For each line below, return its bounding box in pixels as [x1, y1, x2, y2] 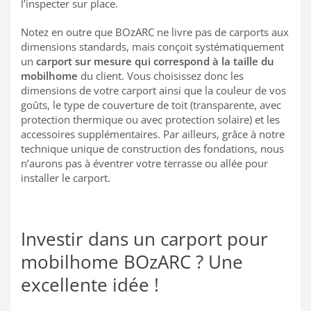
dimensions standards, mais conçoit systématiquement [21, 39, 284, 53]
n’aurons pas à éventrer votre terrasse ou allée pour [21, 155, 268, 170]
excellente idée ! [21, 271, 159, 297]
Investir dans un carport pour [21, 226, 268, 251]
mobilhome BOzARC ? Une [21, 249, 243, 274]
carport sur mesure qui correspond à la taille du [36, 53, 274, 68]
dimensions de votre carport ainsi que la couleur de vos [21, 83, 286, 97]
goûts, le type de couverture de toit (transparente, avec [21, 97, 281, 112]
